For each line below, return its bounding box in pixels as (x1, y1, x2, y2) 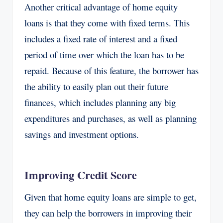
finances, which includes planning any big (24, 96, 176, 109)
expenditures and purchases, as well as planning (24, 112, 197, 125)
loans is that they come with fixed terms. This (24, 16, 190, 29)
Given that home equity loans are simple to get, (24, 191, 197, 204)
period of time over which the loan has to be (24, 48, 184, 61)
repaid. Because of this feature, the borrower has (24, 64, 199, 77)
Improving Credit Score (24, 167, 137, 184)
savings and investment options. (24, 128, 139, 141)
